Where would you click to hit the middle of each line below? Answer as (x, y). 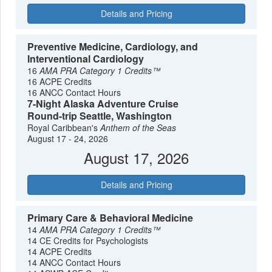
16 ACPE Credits (60, 81)
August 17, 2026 (136, 157)
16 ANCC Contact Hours (74, 92)
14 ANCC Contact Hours (74, 263)
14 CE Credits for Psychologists (88, 241)
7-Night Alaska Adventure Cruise (103, 103)
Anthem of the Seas (138, 127)
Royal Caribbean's (64, 127)
